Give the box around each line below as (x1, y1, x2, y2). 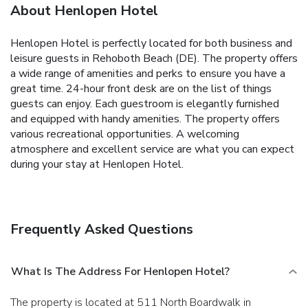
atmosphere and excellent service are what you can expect (10, 141, 294, 157)
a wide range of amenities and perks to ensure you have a (10, 65, 285, 81)
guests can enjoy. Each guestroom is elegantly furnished (10, 96, 279, 111)
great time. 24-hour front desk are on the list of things (10, 80, 272, 96)
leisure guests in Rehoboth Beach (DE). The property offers (10, 50, 298, 66)
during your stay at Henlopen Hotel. (10, 156, 184, 172)
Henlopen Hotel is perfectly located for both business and (10, 35, 292, 51)
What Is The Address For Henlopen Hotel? (11, 263, 230, 279)
